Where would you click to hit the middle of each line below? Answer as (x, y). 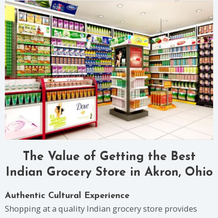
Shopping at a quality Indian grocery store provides (101, 208)
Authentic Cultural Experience (67, 196)
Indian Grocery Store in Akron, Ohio (109, 172)
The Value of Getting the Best (109, 157)
